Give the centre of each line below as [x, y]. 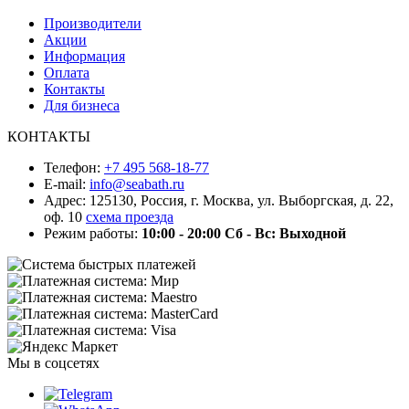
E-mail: [67, 184]
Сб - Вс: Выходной [285, 233]
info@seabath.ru [137, 184]
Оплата [67, 72]
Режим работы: [93, 233]
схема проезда [130, 216]
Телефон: [74, 167]
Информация [84, 56]
